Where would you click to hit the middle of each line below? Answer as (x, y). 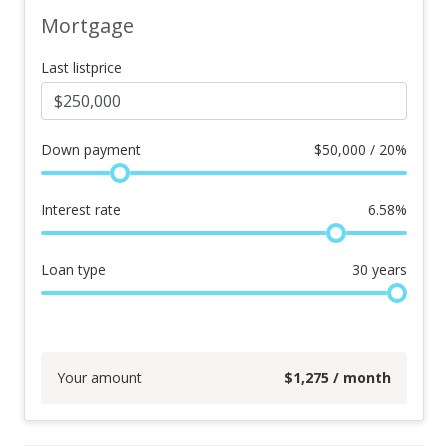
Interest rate (81, 209)
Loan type (73, 269)
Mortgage (87, 25)
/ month (360, 377)
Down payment (91, 149)
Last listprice (81, 67)
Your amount (99, 377)
